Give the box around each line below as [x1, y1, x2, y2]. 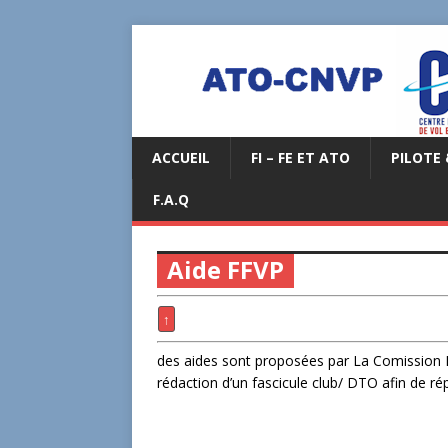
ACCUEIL [152, 148, 210, 167]
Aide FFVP [167, 253, 284, 286]
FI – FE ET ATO [251, 148, 350, 167]
